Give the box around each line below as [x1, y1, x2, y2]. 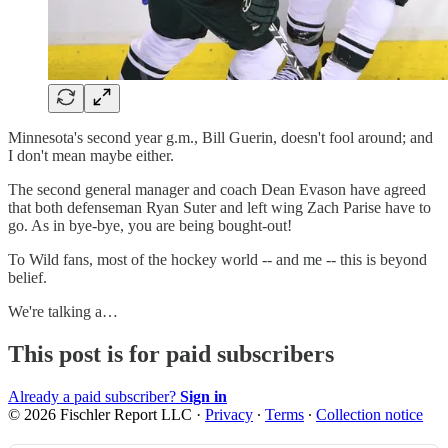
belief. [8, 268, 51, 286]
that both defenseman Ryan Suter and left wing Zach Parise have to [8, 198, 431, 216]
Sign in [180, 387, 227, 405]
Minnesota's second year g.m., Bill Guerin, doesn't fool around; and [8, 128, 433, 146]
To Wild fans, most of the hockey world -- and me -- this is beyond [8, 250, 427, 268]
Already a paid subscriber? [8, 387, 180, 405]
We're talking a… [8, 302, 118, 320]
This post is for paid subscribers [8, 340, 334, 367]
